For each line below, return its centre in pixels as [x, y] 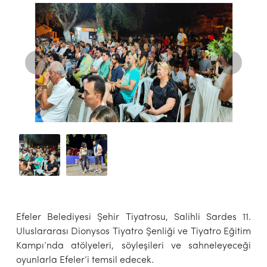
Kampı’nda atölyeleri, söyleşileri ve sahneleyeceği [133, 246]
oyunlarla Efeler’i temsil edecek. [85, 260]
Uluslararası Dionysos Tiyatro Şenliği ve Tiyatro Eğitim [133, 232]
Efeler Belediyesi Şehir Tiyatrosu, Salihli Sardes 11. [133, 217]
